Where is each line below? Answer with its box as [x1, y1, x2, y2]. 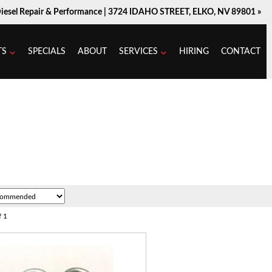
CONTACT [220, 47, 260, 56]
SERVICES [118, 47, 158, 56]
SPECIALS [27, 47, 66, 56]
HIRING [178, 47, 209, 56]
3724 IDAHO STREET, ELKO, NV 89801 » [107, 8, 261, 16]
